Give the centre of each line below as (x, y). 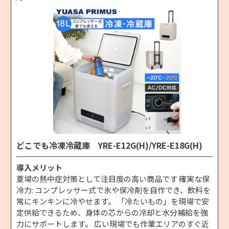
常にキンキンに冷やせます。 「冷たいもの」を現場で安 (113, 201)
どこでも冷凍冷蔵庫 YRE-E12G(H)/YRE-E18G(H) (109, 145)
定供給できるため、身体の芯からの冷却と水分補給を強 (112, 212)
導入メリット (39, 167)
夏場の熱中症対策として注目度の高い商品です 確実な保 (113, 178)
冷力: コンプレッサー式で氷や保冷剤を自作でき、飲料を (113, 190)
